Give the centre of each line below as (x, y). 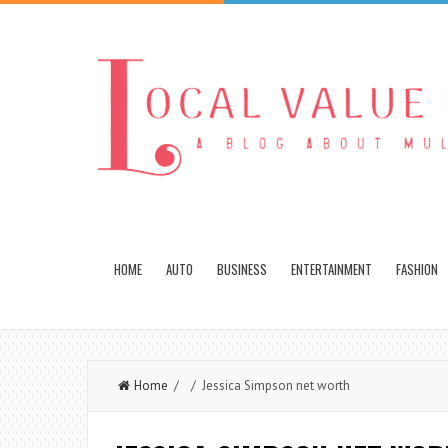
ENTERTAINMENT (331, 269)
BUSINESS (242, 269)
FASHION (417, 269)
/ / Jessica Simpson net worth (259, 385)
